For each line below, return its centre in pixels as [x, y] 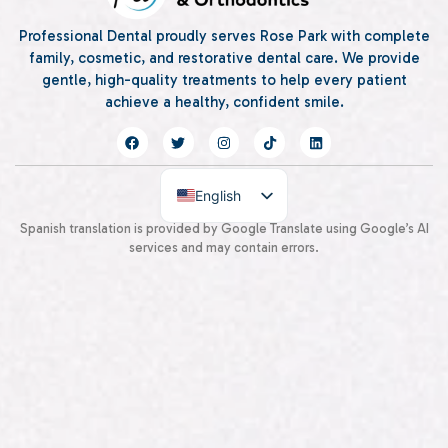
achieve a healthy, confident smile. [224, 102]
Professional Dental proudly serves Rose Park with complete [224, 36]
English [218, 195]
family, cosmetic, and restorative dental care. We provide [224, 58]
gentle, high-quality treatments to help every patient [224, 80]
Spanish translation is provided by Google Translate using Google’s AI [224, 229]
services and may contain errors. [224, 248]
